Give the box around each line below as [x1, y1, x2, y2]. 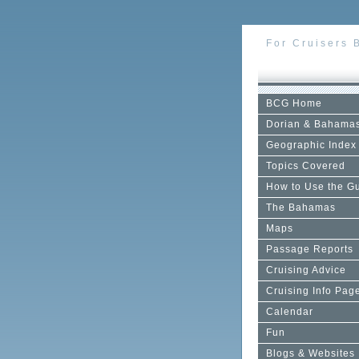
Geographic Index [266, 139, 357, 151]
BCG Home [266, 98, 322, 109]
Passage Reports [266, 244, 353, 255]
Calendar [266, 306, 313, 317]
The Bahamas [266, 202, 336, 213]
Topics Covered [266, 160, 345, 171]
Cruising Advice [266, 264, 346, 276]
